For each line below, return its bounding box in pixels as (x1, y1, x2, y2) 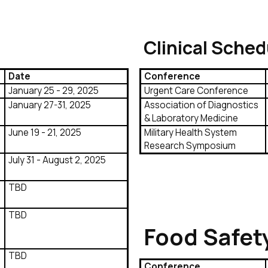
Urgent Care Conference (144, 84, 248, 98)
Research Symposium (144, 139, 236, 153)
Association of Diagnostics (144, 99, 258, 112)
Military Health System (144, 126, 237, 139)
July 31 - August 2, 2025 (8, 154, 106, 167)
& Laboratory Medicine (144, 112, 238, 125)
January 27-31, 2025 (8, 99, 91, 112)
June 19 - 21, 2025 (8, 126, 81, 139)
